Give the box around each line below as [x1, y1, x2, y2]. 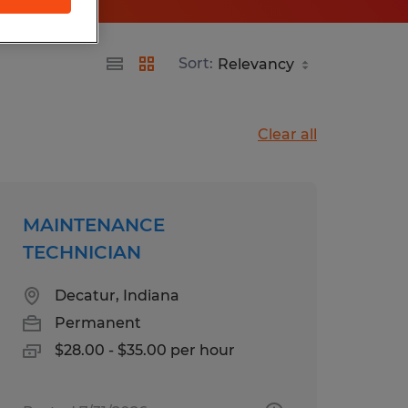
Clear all [258, 125, 317, 143]
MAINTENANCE [22, 213, 165, 236]
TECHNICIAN [22, 240, 141, 263]
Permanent [54, 313, 141, 331]
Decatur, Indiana [54, 286, 179, 304]
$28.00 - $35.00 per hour [54, 341, 235, 359]
